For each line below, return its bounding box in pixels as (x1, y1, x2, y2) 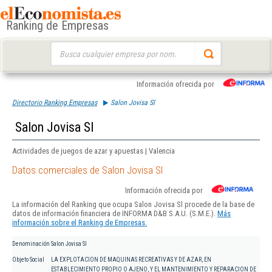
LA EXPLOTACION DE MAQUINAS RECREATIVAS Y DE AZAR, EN (51, 256, 211, 263)
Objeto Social (12, 256, 44, 263)
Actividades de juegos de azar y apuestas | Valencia (12, 146, 175, 155)
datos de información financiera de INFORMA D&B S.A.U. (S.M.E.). (12, 209, 217, 219)
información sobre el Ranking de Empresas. (12, 218, 147, 228)
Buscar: (50, 42, 73, 52)
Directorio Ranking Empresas (12, 98, 97, 107)
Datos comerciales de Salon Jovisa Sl (12, 164, 163, 177)
